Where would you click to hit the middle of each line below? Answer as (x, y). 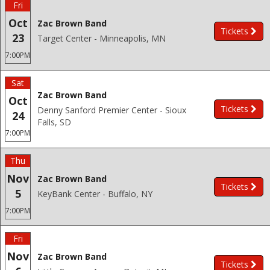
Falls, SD (54, 122)
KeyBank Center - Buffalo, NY (95, 194)
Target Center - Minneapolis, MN (102, 38)
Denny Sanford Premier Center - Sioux (112, 110)
